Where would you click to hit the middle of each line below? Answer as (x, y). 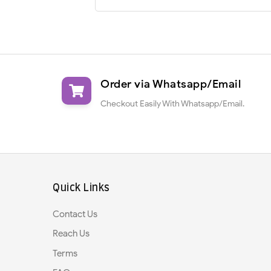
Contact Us (75, 214)
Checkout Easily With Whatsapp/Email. (172, 104)
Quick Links (81, 188)
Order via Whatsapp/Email (171, 84)
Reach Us (71, 234)
